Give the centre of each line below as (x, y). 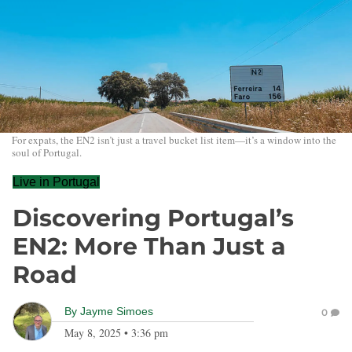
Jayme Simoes (117, 311)
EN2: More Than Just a (149, 246)
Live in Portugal (56, 182)
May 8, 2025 (93, 333)
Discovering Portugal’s (153, 218)
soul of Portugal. (47, 152)
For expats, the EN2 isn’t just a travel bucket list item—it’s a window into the (174, 140)
